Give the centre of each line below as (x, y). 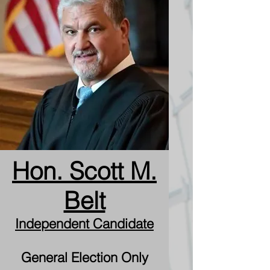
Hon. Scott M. (84, 171)
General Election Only (84, 257)
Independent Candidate (84, 224)
